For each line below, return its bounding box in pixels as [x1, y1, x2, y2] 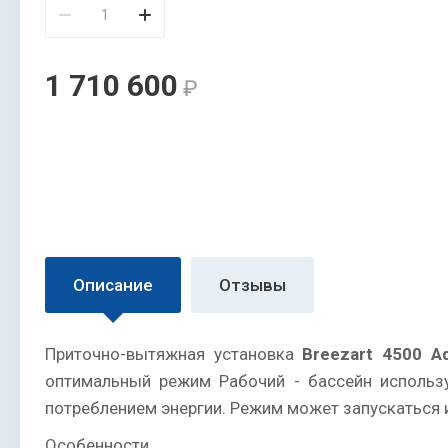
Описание [73, 275, 153, 296]
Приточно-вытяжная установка [45, 344, 303, 365]
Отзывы [219, 275, 286, 296]
